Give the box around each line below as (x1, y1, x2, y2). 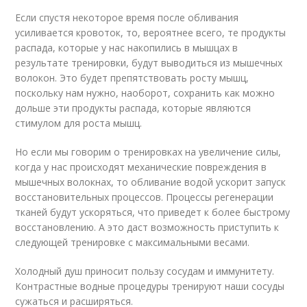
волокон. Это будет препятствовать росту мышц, (15, 71, 249, 84)
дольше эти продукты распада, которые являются (15, 101, 251, 114)
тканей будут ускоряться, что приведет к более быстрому (15, 205, 291, 219)
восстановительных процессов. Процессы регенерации (15, 190, 274, 204)
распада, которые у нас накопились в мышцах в (15, 40, 238, 54)
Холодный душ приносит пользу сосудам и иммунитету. (15, 264, 275, 278)
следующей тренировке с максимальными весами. (15, 235, 250, 249)
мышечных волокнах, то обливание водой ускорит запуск (15, 175, 286, 188)
